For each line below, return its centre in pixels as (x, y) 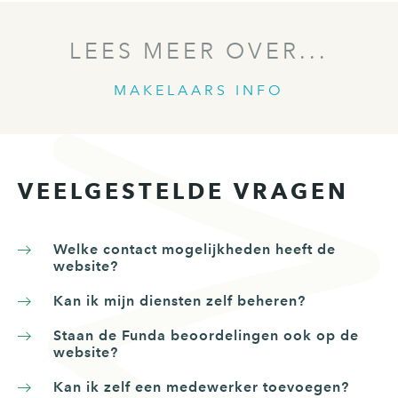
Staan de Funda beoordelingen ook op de (206, 335)
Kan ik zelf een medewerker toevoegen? (201, 386)
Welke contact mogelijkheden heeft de (195, 249)
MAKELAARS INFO (199, 90)
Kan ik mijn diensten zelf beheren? (179, 300)
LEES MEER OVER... (199, 50)
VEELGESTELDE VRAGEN (183, 191)
